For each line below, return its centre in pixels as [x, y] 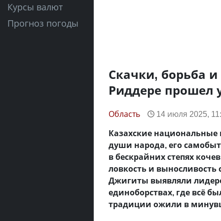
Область [124, 114]
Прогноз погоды [43, 23]
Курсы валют [35, 7]
